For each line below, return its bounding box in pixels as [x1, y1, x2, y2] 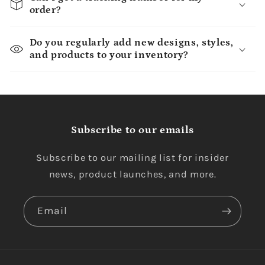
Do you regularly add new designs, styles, [29, 37, 234, 49]
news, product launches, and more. [49, 169, 216, 180]
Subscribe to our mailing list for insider [36, 152, 229, 164]
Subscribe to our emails [70, 124, 195, 137]
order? [29, 5, 62, 16]
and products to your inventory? [29, 50, 189, 61]
